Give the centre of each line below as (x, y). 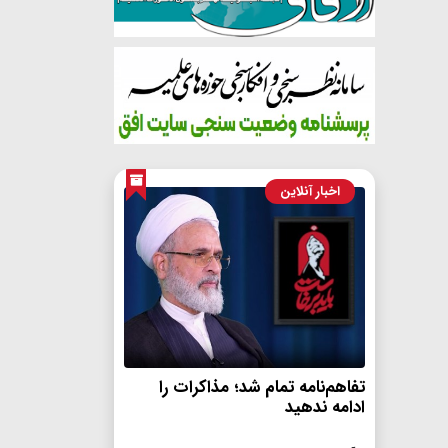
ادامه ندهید (325, 407)
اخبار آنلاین (310, 192)
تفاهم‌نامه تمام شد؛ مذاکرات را (262, 387)
